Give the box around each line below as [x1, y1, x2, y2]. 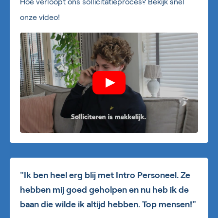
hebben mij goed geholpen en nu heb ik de [20, 184, 189, 195]
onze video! [20, 13, 60, 21]
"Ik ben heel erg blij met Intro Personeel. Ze [20, 170, 190, 180]
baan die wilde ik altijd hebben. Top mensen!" [20, 199, 196, 209]
